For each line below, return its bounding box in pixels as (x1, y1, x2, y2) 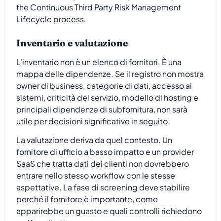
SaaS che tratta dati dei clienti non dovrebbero (16, 158, 189, 169)
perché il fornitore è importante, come (16, 194, 158, 205)
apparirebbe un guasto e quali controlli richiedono (16, 206, 202, 217)
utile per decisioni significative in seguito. (16, 115, 170, 126)
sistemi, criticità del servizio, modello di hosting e (16, 92, 198, 103)
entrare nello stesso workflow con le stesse (16, 170, 175, 181)
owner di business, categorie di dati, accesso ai (16, 80, 192, 91)
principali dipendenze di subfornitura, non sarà (16, 104, 187, 114)
